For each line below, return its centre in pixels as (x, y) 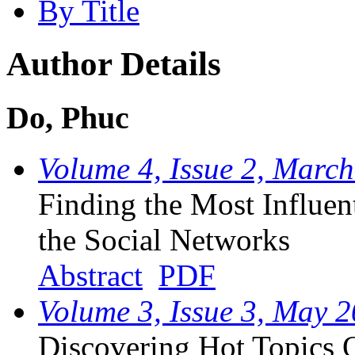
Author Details (114, 63)
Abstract (90, 276)
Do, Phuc (68, 117)
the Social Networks (164, 240)
